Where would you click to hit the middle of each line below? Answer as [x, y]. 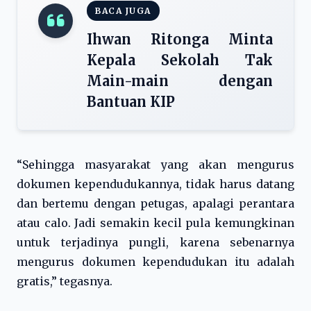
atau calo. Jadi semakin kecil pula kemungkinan [155, 223]
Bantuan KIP [131, 102]
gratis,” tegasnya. [65, 281]
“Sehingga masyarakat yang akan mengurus [155, 165]
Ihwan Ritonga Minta [180, 39]
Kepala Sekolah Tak [180, 60]
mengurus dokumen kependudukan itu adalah [155, 262]
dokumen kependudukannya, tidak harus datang [155, 184]
